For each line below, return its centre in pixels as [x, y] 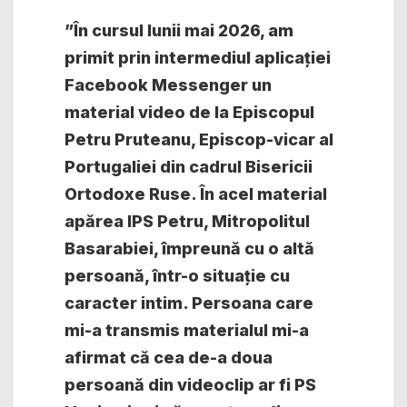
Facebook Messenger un [168, 84]
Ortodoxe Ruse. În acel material [196, 194]
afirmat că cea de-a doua [169, 357]
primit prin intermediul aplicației [198, 57]
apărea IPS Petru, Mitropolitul [187, 221]
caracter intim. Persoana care [189, 303]
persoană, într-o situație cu [177, 275]
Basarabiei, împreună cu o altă [189, 248]
